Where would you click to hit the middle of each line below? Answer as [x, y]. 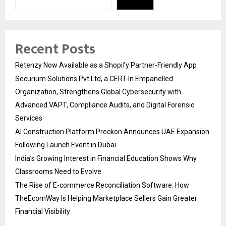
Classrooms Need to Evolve [58, 171]
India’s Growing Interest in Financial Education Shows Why [106, 158]
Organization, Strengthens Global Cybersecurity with [98, 92]
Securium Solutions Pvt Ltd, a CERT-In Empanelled [94, 78]
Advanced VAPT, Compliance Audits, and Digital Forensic [105, 105]
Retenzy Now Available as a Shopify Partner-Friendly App [106, 65]
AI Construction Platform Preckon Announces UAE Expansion [112, 131]
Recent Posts [55, 49]
